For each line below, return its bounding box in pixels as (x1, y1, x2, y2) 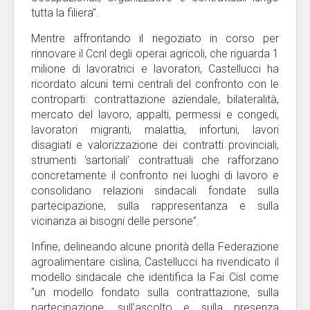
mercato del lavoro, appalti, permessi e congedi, (31, 108, 279, 121)
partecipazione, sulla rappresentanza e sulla (31, 199, 279, 212)
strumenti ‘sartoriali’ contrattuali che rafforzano (31, 154, 279, 167)
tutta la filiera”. (31, 6, 99, 19)
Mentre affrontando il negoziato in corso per (31, 32, 279, 45)
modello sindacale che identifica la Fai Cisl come (31, 271, 279, 284)
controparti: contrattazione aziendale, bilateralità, (31, 93, 279, 106)
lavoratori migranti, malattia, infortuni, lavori (31, 123, 279, 136)
